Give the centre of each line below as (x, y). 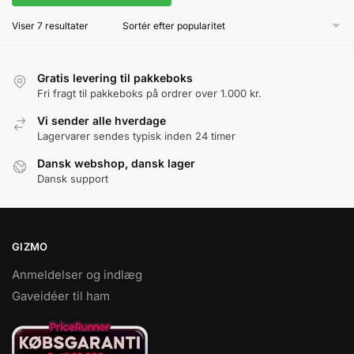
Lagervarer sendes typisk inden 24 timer (136, 136)
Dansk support (73, 179)
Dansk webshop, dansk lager (116, 164)
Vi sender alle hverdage (102, 121)
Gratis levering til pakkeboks (115, 78)
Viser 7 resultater (50, 26)
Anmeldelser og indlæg (77, 274)
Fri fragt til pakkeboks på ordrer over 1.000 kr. (149, 94)
